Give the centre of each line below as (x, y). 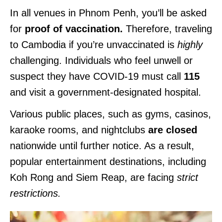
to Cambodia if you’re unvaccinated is (94, 44)
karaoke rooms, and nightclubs (79, 130)
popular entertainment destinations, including (108, 161)
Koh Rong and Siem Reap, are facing (92, 177)
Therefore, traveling (169, 28)
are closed (173, 130)
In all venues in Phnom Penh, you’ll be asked (108, 13)
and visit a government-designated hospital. (107, 92)
